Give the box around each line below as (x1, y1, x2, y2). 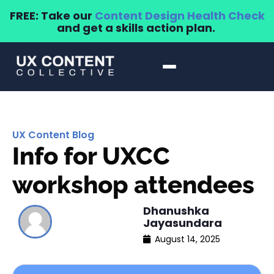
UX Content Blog (12, 128, 94, 142)
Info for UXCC (12, 141, 170, 170)
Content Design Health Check (94, 8, 265, 23)
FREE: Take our (9, 8, 95, 23)
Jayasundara (143, 215, 222, 231)
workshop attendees (12, 170, 254, 199)
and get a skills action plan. (56, 20, 218, 35)
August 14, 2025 (155, 233, 220, 245)
